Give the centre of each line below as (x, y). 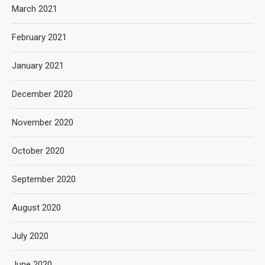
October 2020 (38, 151)
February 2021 (39, 37)
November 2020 (43, 122)
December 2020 (42, 94)
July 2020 (30, 236)
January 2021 (38, 65)
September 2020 (44, 179)
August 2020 (36, 207)
